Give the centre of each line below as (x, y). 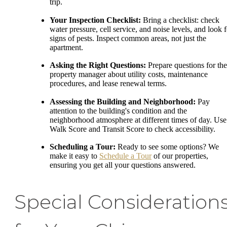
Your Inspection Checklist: (95, 20)
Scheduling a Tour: (83, 147)
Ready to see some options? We (167, 147)
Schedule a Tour (125, 156)
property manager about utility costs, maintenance (129, 74)
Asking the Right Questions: (98, 65)
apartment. (66, 47)
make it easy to (74, 156)
